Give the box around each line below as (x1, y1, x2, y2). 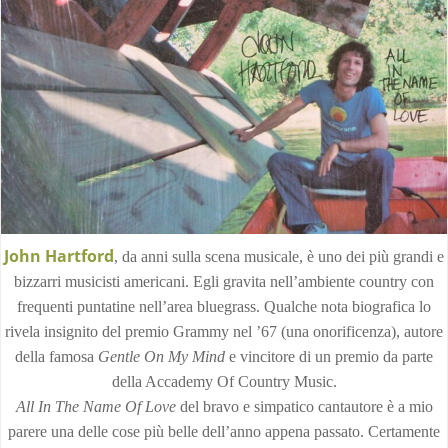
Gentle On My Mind (98, 348, 225, 365)
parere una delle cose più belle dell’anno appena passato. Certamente (8, 423, 440, 440)
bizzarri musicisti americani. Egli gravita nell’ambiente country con (14, 273, 434, 290)
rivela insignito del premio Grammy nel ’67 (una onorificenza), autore (5, 323, 443, 340)
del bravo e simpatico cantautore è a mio (175, 398, 433, 415)
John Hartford (4, 245, 114, 267)
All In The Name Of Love (15, 398, 176, 415)
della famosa (15, 348, 98, 365)
